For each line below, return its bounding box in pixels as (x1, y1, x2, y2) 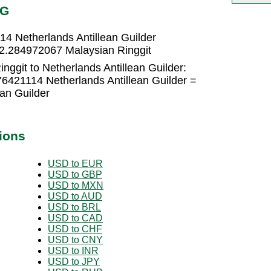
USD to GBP (48, 169, 102, 180)
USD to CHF (48, 223, 102, 234)
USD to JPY (48, 256, 100, 267)
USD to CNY (48, 234, 103, 245)
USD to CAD (48, 212, 103, 223)
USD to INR (48, 245, 99, 256)
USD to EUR (48, 158, 103, 169)
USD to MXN (48, 180, 103, 191)
